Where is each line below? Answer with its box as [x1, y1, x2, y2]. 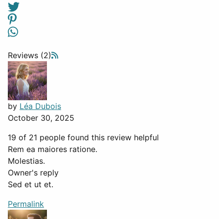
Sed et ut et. [8, 179, 53, 190]
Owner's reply [8, 168, 59, 178]
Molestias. [8, 156, 45, 166]
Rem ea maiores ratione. [8, 144, 97, 154]
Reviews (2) [8, 50, 51, 61]
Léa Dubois [20, 101, 61, 111]
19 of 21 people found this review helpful [8, 132, 159, 143]
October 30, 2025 [8, 113, 74, 123]
